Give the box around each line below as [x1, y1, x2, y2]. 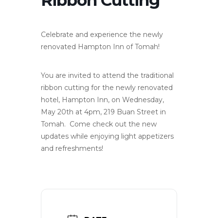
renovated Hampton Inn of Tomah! [41, 42, 160, 51]
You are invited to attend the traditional [41, 71, 174, 80]
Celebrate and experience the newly [41, 30, 163, 39]
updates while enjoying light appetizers [41, 131, 174, 141]
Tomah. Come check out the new [41, 119, 157, 128]
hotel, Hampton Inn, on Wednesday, [41, 95, 164, 104]
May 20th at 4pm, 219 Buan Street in [41, 107, 166, 116]
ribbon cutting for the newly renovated [41, 83, 173, 92]
